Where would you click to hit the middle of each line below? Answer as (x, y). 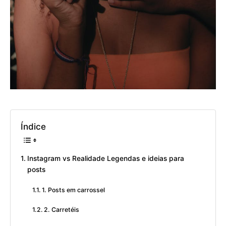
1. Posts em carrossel (74, 190)
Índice (33, 127)
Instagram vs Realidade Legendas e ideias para (105, 159)
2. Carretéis (62, 210)
